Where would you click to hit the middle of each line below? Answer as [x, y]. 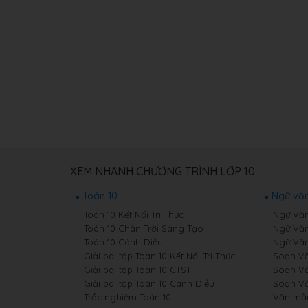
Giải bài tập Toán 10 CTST [137, 269]
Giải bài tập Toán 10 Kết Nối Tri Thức [159, 256]
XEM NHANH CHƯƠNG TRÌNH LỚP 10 [163, 171]
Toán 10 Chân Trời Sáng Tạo [144, 228]
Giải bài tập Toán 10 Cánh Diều [149, 283]
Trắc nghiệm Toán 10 [128, 297]
